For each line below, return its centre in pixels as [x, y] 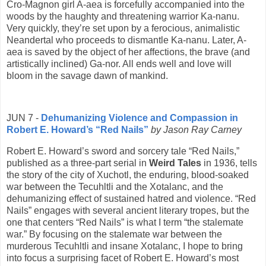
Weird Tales [175, 163]
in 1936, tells [229, 163]
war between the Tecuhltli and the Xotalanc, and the [115, 187]
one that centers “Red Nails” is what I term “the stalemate [125, 223]
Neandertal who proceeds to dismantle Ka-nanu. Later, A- [126, 40]
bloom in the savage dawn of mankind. [87, 75]
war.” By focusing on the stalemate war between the [114, 235]
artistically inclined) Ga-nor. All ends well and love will [119, 64]
